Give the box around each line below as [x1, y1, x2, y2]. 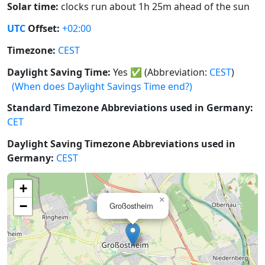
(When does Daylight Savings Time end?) [12, 79, 192, 93]
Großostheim [109, 200, 153, 211]
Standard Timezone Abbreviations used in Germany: [7, 101, 253, 115]
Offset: [25, 22, 60, 35]
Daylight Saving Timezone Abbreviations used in [7, 137, 235, 151]
